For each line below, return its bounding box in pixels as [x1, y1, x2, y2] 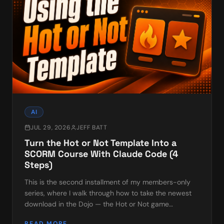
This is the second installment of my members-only [24, 177, 190, 187]
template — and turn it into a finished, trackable [24, 210, 178, 220]
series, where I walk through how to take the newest [24, 188, 191, 198]
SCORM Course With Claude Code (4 [24, 148, 178, 160]
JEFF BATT [76, 123, 107, 132]
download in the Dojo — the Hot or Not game [24, 199, 169, 209]
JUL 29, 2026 [30, 123, 71, 132]
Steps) [24, 159, 52, 171]
